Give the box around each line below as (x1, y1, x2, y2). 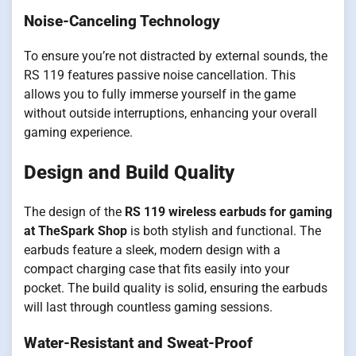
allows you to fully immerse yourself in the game (24, 87, 296, 103)
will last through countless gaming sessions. (24, 300, 273, 315)
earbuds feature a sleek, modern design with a (24, 242, 281, 258)
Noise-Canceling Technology (24, 12, 220, 30)
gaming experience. (24, 125, 133, 141)
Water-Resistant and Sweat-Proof (24, 334, 253, 352)
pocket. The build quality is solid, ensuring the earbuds (24, 281, 327, 296)
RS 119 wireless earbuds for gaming (125, 204, 332, 220)
